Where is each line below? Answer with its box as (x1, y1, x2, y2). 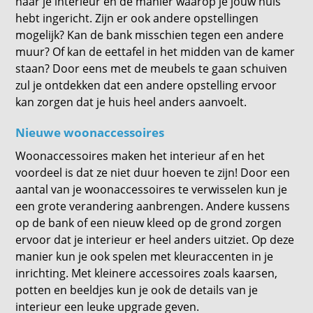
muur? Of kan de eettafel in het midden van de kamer (15, 44, 296, 59)
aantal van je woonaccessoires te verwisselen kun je (15, 182, 288, 197)
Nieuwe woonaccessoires (15, 124, 165, 140)
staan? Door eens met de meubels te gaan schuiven (15, 61, 288, 76)
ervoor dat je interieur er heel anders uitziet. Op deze (15, 232, 295, 247)
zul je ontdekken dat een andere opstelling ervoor (15, 78, 277, 93)
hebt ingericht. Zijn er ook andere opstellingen (15, 10, 259, 26)
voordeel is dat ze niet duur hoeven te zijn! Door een (15, 165, 291, 180)
